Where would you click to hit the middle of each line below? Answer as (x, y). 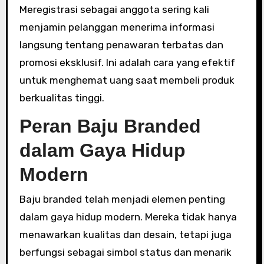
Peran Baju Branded (110, 126)
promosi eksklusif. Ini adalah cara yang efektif (127, 62)
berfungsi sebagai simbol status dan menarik (125, 252)
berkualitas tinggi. (62, 98)
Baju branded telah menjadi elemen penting (122, 199)
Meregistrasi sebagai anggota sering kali (114, 9)
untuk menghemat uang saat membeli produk (127, 80)
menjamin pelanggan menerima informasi (117, 27)
